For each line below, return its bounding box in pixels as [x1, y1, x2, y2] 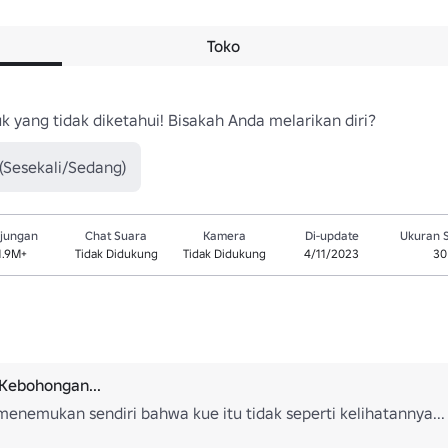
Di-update [304, 228, 359, 243]
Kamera [202, 228, 246, 243]
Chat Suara [85, 228, 148, 243]
